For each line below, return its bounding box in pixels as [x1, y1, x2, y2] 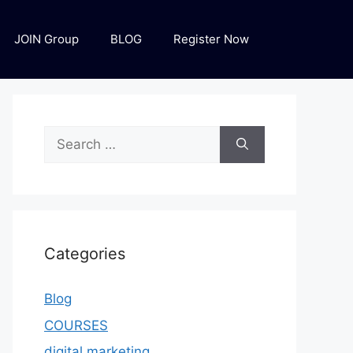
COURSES [44, 317, 108, 333]
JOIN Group [14, 32, 79, 46]
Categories [44, 244, 125, 263]
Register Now [173, 32, 249, 46]
